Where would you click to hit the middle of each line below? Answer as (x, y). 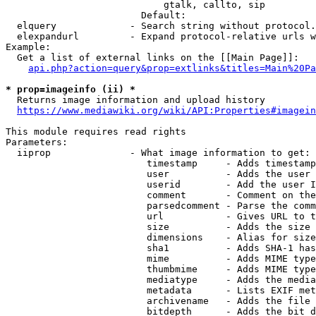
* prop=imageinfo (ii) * (71, 89)
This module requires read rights (96, 132)
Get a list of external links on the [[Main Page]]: (152, 57)
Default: (99, 15)
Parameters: (37, 142)
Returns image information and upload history (135, 100)
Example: (28, 47)
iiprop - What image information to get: (158, 153)
